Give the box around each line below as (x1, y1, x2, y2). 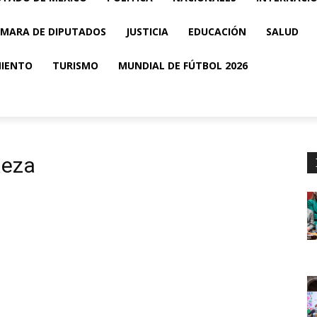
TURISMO (52, 59, 98, 72)
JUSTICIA (126, 25, 168, 38)
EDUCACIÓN (188, 25, 246, 38)
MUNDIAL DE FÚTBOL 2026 (118, 59, 248, 72)
